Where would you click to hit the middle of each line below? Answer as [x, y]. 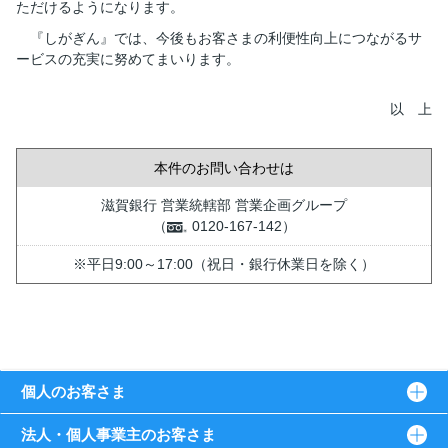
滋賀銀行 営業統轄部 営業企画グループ [224, 205]
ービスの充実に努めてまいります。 [128, 59]
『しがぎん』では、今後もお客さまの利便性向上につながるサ [226, 38]
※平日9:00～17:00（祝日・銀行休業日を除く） [224, 264]
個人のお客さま [73, 391]
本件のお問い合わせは [224, 168]
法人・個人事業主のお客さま [118, 434]
